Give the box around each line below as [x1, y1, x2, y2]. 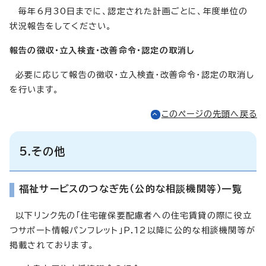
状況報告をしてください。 [9, 21, 112, 30]
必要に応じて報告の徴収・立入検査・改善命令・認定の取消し [15, 70, 254, 79]
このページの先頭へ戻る [161, 109, 257, 118]
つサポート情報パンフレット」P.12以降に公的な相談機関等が [9, 226, 256, 235]
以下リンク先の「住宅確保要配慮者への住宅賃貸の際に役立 [9, 211, 252, 220]
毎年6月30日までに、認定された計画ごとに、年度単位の [9, 7, 248, 15]
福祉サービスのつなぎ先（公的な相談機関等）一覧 [19, 183, 243, 194]
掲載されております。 [9, 240, 94, 249]
